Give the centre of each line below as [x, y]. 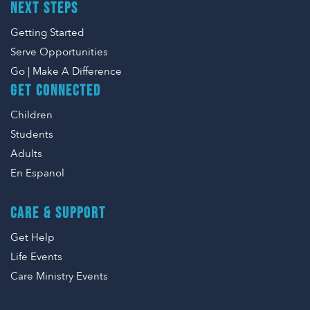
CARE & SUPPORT [58, 213]
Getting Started [47, 33]
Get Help [33, 237]
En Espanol [37, 173]
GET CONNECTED [56, 91]
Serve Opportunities [59, 52]
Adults [26, 154]
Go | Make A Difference [66, 71]
